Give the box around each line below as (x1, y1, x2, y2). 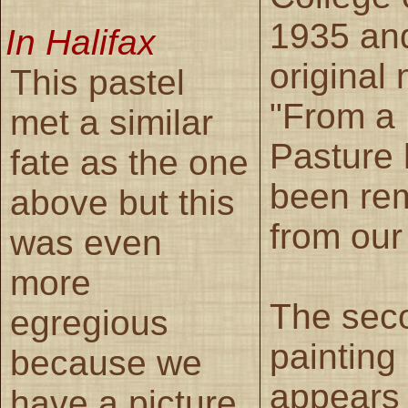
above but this (10, 182, 235, 222)
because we (10, 342, 202, 382)
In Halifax (5, 22, 156, 62)
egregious (10, 302, 168, 342)
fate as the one (10, 142, 249, 182)
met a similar (10, 102, 213, 142)
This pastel (10, 62, 185, 102)
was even (10, 222, 162, 262)
